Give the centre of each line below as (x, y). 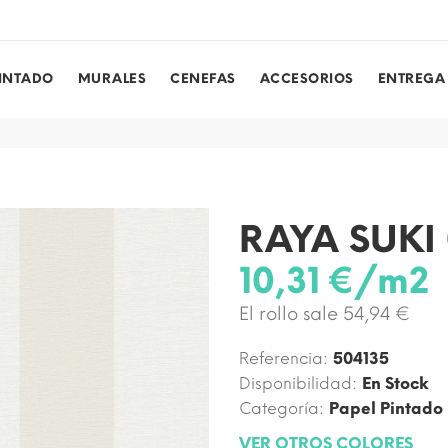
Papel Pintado (386, 408)
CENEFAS (203, 79)
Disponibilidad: (298, 383)
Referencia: (283, 358)
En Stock (395, 383)
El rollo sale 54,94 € (324, 313)
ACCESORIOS (306, 79)
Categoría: (281, 408)
